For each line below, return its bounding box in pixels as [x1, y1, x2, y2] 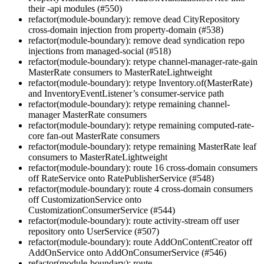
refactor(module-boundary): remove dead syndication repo [28, 35, 245, 46]
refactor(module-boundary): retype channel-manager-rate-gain [28, 57, 258, 67]
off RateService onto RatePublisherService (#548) [28, 173, 214, 184]
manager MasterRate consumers [28, 110, 147, 120]
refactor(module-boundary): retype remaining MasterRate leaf [28, 141, 256, 152]
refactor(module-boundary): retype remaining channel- [28, 99, 230, 110]
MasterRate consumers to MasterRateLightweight [28, 67, 212, 78]
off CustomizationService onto [28, 194, 141, 205]
